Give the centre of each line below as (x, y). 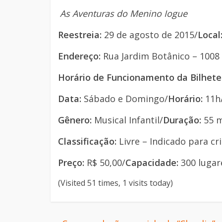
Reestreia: (81, 35)
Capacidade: (152, 163)
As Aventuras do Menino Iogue (124, 13)
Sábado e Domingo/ (126, 99)
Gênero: (76, 120)
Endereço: (81, 56)
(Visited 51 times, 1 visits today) (115, 183)
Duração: (183, 120)
